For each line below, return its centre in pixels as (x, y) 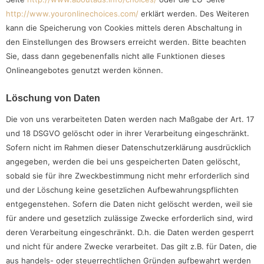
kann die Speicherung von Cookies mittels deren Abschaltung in (124, 28)
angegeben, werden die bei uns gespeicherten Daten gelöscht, (123, 161)
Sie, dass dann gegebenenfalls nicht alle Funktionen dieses (115, 56)
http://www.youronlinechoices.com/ (72, 14)
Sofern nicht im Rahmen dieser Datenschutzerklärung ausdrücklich (128, 147)
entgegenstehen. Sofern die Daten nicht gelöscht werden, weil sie (129, 204)
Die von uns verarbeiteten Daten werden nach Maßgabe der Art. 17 (130, 119)
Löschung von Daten (53, 98)
